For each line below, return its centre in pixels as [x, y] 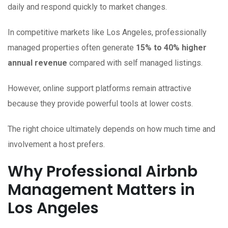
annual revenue [37, 63]
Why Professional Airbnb [103, 172]
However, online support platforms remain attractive [99, 89]
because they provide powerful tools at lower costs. [100, 104]
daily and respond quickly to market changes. [87, 7]
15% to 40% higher [171, 48]
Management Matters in [101, 190]
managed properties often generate [72, 48]
